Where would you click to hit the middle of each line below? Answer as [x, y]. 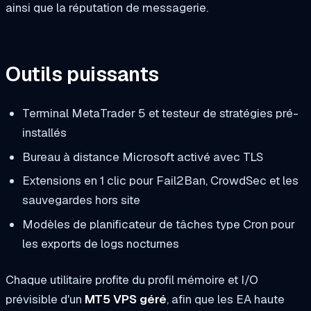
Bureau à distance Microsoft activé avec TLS [142, 157]
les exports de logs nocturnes [100, 244]
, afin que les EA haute [226, 299]
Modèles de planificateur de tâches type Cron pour [158, 225]
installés [44, 132]
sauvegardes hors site [81, 200]
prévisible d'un [45, 299]
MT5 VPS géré [126, 299]
